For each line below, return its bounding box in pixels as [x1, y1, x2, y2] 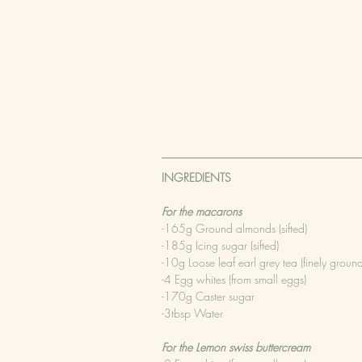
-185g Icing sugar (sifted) [162, 237, 279, 253]
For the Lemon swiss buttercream [162, 339, 310, 355]
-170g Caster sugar [162, 288, 255, 304]
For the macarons [162, 203, 242, 219]
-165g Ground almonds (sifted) [162, 220, 307, 236]
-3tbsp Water [162, 305, 223, 321]
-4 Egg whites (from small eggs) [162, 271, 306, 287]
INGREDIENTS [162, 169, 231, 185]
